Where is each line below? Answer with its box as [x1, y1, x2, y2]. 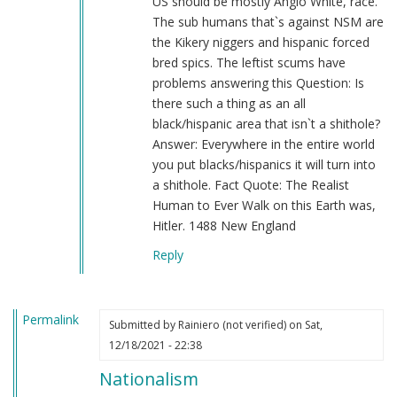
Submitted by [108, 316, 178, 332]
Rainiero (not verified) [177, 316, 286, 332]
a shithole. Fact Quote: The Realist [152, 175, 349, 193]
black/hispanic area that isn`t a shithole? [152, 114, 380, 132]
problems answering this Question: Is [152, 74, 364, 91]
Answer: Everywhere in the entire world [152, 135, 375, 152]
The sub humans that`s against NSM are [152, 12, 384, 30]
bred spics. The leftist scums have [152, 53, 346, 71]
